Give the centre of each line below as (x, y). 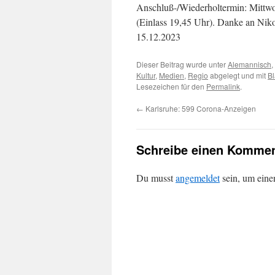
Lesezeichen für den (171, 86)
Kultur (146, 75)
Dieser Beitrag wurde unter (182, 64)
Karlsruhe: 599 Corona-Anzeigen (200, 108)
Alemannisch (250, 64)
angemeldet (198, 178)
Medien (172, 75)
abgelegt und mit (238, 75)
